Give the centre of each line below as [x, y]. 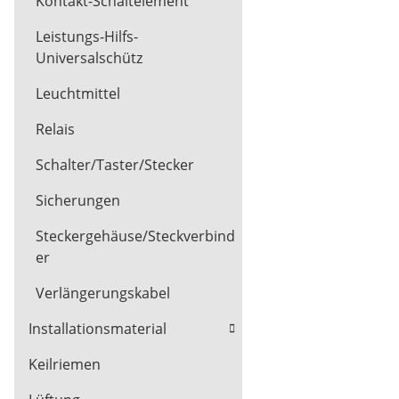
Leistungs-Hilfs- [87, 37]
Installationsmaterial [98, 329]
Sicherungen [78, 201]
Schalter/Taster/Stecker [115, 165]
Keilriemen [65, 365]
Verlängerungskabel [103, 293]
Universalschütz [89, 58]
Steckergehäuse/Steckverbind [135, 236]
